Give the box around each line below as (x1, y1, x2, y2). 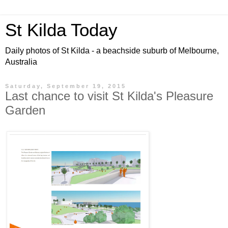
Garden (5, 103, 45, 117)
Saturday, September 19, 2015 (5, 83, 126, 89)
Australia (5, 58, 37, 66)
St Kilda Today (5, 20, 118, 40)
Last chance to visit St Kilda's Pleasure (5, 89, 213, 103)
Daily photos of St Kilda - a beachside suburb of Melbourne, (5, 46, 219, 55)
